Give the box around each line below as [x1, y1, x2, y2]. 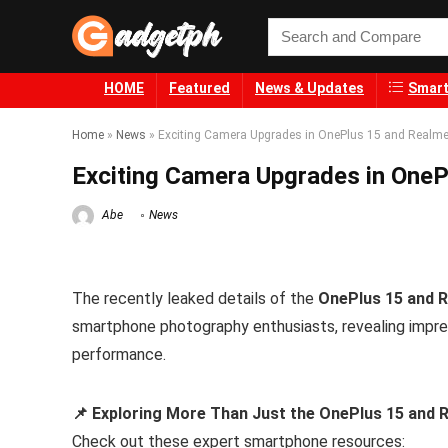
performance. [72, 345, 166, 365]
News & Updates [255, 80, 364, 97]
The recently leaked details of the [72, 289, 318, 309]
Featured [169, 80, 230, 97]
